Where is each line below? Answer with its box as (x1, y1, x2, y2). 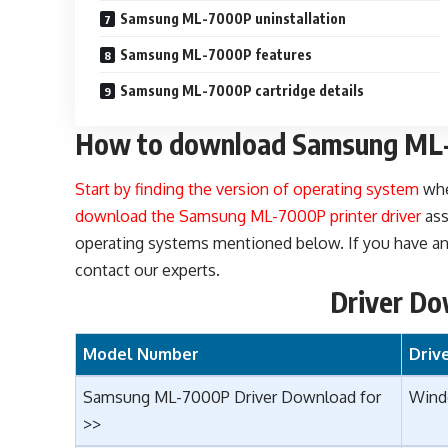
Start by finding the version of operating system (75, 178, 420, 199)
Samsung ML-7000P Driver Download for (83, 387, 382, 408)
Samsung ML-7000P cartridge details (120, 82, 365, 100)
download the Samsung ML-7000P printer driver (75, 205, 422, 226)
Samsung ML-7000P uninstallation (120, 10, 347, 28)
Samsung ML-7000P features (120, 46, 313, 64)
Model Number (83, 344, 200, 365)
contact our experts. (75, 259, 221, 280)
